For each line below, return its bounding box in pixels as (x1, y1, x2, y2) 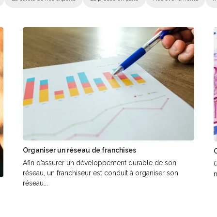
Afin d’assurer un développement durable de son (23, 159, 177, 167)
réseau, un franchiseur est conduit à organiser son (23, 169, 179, 177)
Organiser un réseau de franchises (23, 146, 137, 155)
